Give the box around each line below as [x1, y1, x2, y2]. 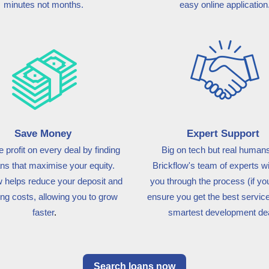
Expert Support [187, 128, 262, 139]
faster [32, 207, 54, 217]
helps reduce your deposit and [2, 176, 122, 186]
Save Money [14, 128, 74, 139]
